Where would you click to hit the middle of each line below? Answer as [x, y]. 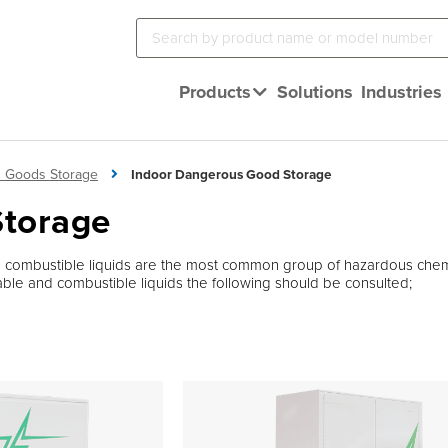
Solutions [315, 92]
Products [215, 92]
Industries [401, 92]
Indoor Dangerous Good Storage [231, 174]
